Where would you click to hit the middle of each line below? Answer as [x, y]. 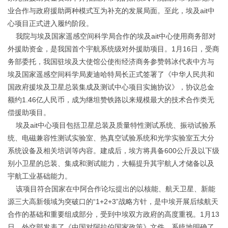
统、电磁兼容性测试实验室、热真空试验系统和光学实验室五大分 [111, 138]
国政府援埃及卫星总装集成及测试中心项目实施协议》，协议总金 [111, 87]
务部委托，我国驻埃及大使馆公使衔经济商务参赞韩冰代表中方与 [111, 62]
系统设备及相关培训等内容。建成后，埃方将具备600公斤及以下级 [113, 151]
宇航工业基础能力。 [40, 176]
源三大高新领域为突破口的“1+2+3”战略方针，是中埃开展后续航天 [113, 202]
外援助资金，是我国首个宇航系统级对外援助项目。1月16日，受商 [113, 49]
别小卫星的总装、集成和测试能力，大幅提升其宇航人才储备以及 [111, 164]
